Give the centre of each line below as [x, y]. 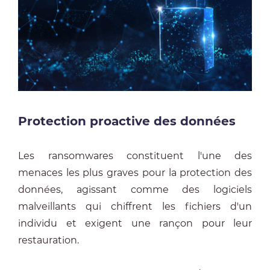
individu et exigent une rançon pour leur [135, 223]
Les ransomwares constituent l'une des [135, 156]
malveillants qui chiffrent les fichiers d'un [135, 206]
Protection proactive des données [127, 121]
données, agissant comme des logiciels [135, 190]
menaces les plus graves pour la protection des [135, 173]
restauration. [49, 240]
